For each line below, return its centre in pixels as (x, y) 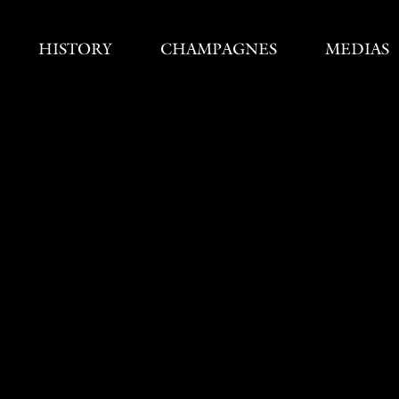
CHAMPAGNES (218, 49)
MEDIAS (357, 49)
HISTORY (75, 49)
